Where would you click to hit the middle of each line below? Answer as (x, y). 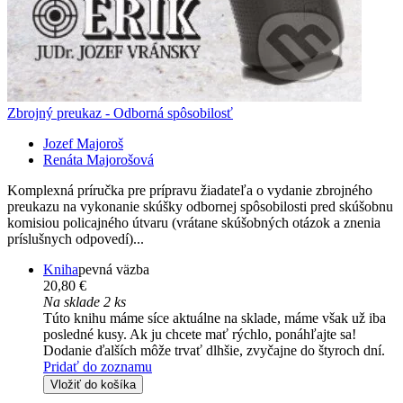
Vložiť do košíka (93, 385)
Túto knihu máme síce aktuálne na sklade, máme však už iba (215, 318)
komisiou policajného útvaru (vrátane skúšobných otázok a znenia (194, 223)
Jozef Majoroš (83, 144)
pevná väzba (114, 270)
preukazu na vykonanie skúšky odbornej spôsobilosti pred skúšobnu (200, 207)
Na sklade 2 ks (85, 302)
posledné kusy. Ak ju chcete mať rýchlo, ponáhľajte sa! (200, 335)
